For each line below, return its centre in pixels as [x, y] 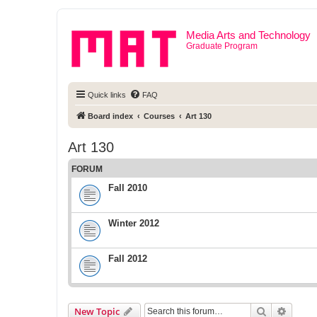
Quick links [107, 95]
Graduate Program [222, 46]
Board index [110, 116]
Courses [159, 116]
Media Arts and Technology [248, 35]
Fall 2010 [128, 188]
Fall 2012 [128, 259]
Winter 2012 [134, 223]
